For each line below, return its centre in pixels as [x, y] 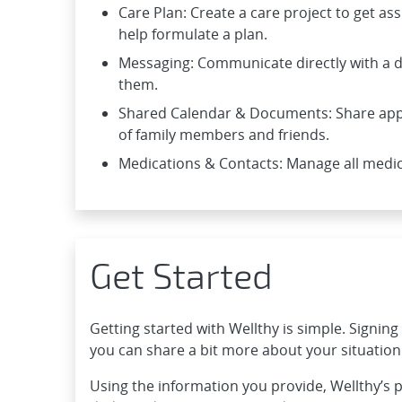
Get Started [181, 274]
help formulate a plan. [193, 34]
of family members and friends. [224, 134]
